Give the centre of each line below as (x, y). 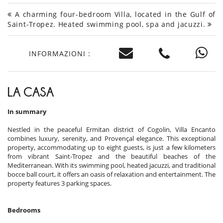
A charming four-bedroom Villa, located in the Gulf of (113, 14)
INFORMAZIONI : (59, 53)
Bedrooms (24, 210)
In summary (27, 112)
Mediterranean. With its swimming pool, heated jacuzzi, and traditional (111, 166)
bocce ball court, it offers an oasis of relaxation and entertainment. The (111, 174)
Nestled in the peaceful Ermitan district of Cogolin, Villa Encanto (111, 130)
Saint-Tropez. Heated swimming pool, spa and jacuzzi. (108, 24)
